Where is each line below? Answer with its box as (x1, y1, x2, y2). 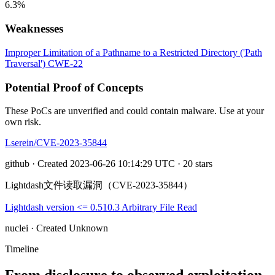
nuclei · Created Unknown (5, 223, 108, 234)
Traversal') (5, 58, 45, 69)
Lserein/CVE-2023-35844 (5, 137, 107, 149)
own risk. (5, 117, 41, 128)
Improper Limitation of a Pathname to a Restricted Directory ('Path (5, 47, 262, 58)
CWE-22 (48, 58, 83, 69)
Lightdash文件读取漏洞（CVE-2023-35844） (5, 180, 193, 191)
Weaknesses (5, 22, 63, 36)
